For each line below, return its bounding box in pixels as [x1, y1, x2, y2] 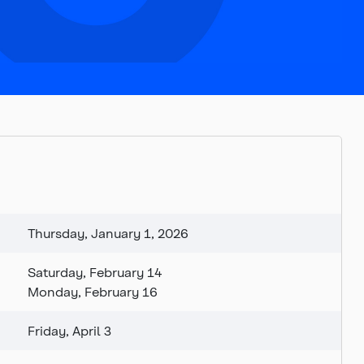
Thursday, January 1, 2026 [28, 225, 188, 241]
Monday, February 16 [28, 284, 158, 300]
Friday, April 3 [28, 323, 111, 339]
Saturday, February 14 [28, 264, 162, 280]
